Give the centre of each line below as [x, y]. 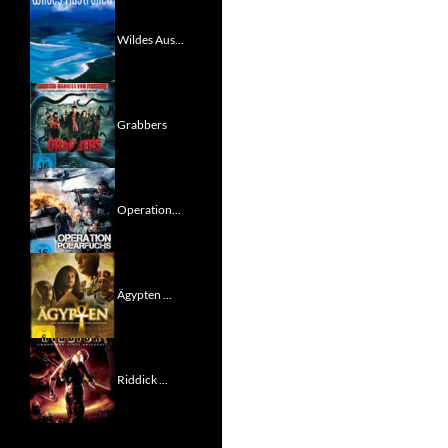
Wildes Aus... [150, 39]
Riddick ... [142, 379]
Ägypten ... [144, 294]
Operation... [149, 209]
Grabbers [142, 124]
